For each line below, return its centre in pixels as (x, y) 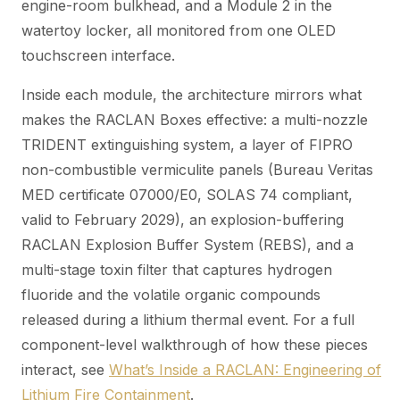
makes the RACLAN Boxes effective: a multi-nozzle (195, 120)
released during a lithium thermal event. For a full (188, 320)
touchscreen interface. (98, 56)
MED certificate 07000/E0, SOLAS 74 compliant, (187, 195)
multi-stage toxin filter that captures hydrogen (177, 270)
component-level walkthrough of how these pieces (195, 345)
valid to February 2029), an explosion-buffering (183, 220)
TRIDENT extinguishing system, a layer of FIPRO (187, 145)
